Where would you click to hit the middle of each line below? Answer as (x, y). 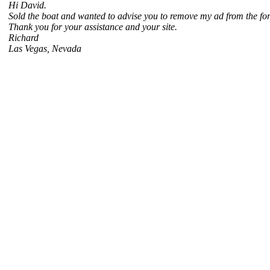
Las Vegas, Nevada (45, 49)
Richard (24, 38)
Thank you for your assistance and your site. (93, 27)
